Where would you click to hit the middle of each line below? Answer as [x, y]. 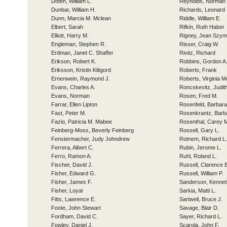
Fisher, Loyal [67, 191]
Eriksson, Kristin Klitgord [81, 70]
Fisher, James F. [72, 182]
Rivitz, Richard [197, 53]
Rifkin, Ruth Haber [202, 27]
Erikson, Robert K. [74, 61]
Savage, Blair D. [199, 208]
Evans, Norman [70, 96]
